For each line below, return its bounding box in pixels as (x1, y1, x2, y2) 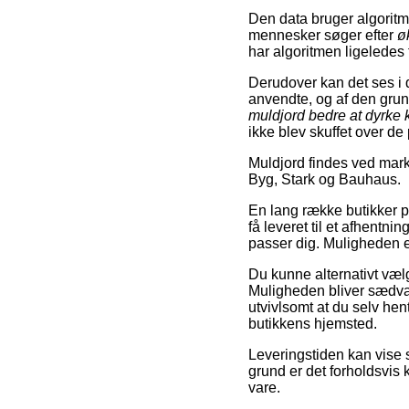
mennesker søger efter (248, 26, 397, 43)
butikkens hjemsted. (248, 315, 377, 331)
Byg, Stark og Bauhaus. (248, 171, 401, 187)
